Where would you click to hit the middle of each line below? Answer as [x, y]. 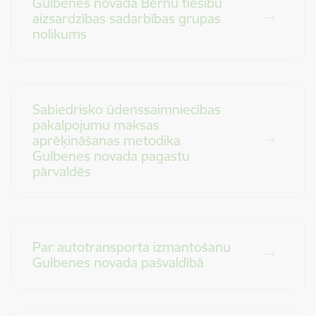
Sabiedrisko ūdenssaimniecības [127, 109]
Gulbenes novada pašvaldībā [118, 262]
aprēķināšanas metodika [107, 140]
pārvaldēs [62, 171]
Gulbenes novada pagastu [111, 156]
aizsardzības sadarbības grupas [127, 18]
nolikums [60, 34]
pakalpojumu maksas [96, 125]
